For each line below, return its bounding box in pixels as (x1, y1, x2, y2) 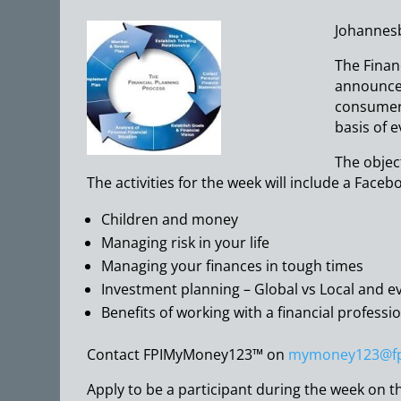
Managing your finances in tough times (101, 255, 364, 276)
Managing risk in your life (101, 232, 270, 252)
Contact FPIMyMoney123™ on (87, 344, 289, 364)
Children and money (101, 209, 239, 229)
